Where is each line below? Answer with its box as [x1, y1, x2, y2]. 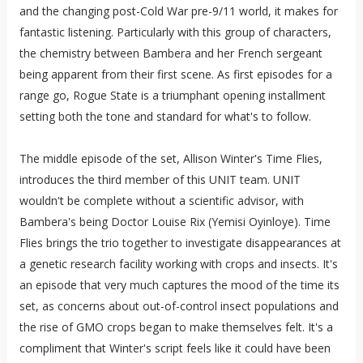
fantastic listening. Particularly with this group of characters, [19, 23, 331, 40]
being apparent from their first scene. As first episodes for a [19, 66, 332, 82]
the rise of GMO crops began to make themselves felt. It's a [19, 318, 333, 335]
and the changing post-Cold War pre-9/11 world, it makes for [19, 2, 338, 19]
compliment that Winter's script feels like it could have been [19, 340, 331, 356]
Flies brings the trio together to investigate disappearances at [19, 234, 341, 250]
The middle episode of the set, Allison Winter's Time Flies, [19, 150, 322, 166]
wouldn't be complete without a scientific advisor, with [19, 192, 304, 208]
